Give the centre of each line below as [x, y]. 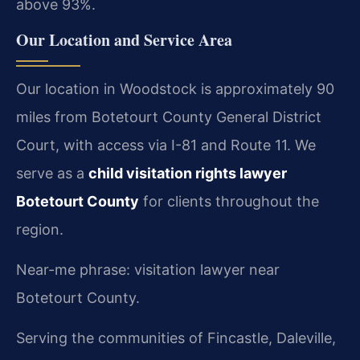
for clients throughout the [229, 201]
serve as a [52, 173]
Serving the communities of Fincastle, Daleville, [176, 337]
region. [40, 229]
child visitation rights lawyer [188, 173]
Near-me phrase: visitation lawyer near [148, 269]
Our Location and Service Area [124, 39]
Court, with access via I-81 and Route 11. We [166, 145]
